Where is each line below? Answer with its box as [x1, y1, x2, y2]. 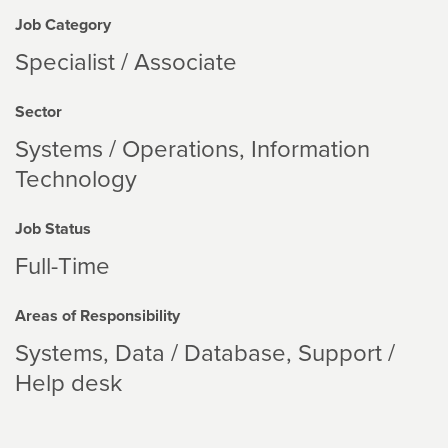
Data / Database [115, 339, 286, 368]
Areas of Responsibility [15, 306, 180, 326]
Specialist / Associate [15, 48, 237, 77]
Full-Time [15, 252, 110, 281]
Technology [15, 165, 137, 194]
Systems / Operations [15, 135, 239, 164]
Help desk [15, 369, 122, 398]
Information [251, 135, 370, 164]
